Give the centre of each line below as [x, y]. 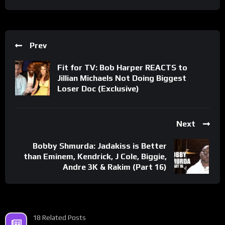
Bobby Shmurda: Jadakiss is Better [100, 146]
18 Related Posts [59, 218]
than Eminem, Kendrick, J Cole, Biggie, [95, 157]
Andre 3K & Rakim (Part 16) [115, 167]
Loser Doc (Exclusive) [98, 89]
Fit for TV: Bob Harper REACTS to [122, 68]
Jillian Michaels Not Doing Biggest [122, 78]
